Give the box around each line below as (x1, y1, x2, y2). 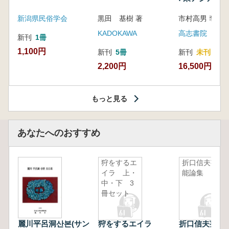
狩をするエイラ (98, 219, 160, 228)
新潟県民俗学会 (17, 14, 67, 22)
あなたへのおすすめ (17, 127, 100, 138)
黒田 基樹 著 (98, 14, 143, 22)
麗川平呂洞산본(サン (18, 219, 89, 228)
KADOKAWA (98, 29, 138, 37)
